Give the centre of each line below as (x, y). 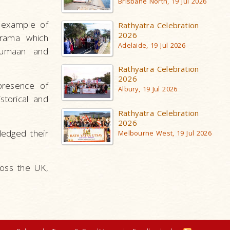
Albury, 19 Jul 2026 (148, 89)
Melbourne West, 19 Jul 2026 (165, 133)
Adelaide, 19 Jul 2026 (152, 46)
